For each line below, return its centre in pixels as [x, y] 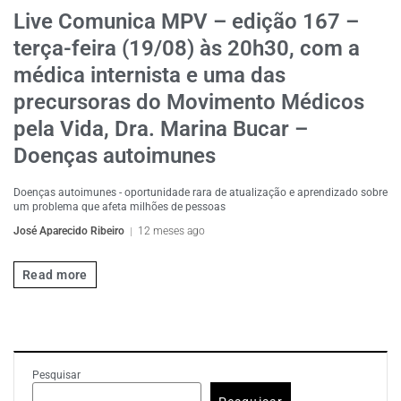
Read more [55, 274]
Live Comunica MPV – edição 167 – [186, 21]
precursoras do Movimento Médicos [189, 102]
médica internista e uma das [149, 75]
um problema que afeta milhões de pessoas [119, 207]
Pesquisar [56, 375]
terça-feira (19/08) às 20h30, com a [187, 48]
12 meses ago [171, 231]
